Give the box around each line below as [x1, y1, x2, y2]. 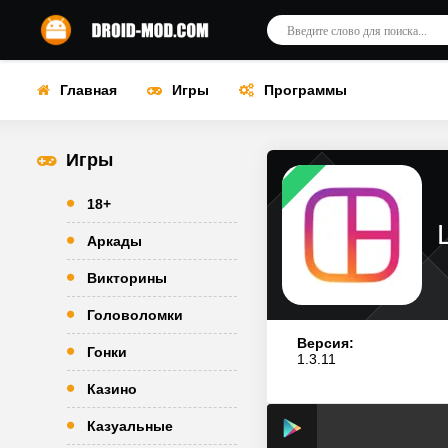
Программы [264, 82, 347, 98]
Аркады [87, 233, 142, 249]
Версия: [297, 335, 354, 351]
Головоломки [87, 307, 183, 323]
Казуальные [87, 418, 173, 434]
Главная [60, 82, 117, 98]
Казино [87, 381, 137, 397]
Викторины [87, 270, 167, 286]
